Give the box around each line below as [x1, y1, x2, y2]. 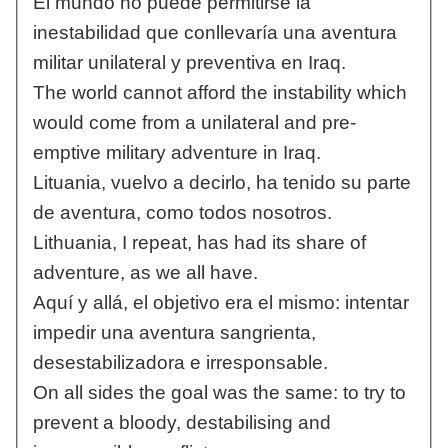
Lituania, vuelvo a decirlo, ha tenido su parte [32, 172, 411, 194]
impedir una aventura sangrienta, [32, 322, 316, 344]
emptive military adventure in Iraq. [32, 142, 321, 164]
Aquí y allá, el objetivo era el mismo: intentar [32, 292, 409, 314]
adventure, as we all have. [32, 262, 258, 284]
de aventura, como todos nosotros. [32, 202, 332, 224]
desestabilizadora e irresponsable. [32, 352, 328, 374]
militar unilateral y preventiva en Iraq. [32, 52, 346, 74]
